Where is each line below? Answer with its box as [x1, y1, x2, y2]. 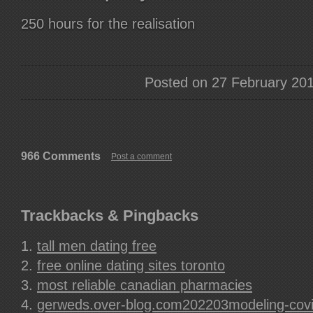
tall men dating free [37, 238, 156, 254]
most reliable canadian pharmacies [37, 277, 252, 293]
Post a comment [111, 152, 172, 161]
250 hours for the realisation [21, 16, 195, 31]
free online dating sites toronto [37, 258, 225, 273]
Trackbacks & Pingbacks [21, 207, 198, 224]
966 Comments [21, 150, 101, 162]
